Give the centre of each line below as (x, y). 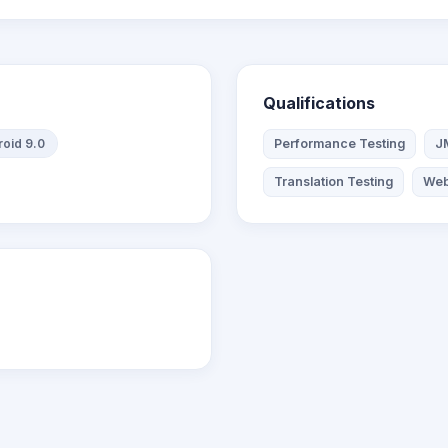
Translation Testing (333, 181)
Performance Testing (339, 143)
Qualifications (319, 103)
